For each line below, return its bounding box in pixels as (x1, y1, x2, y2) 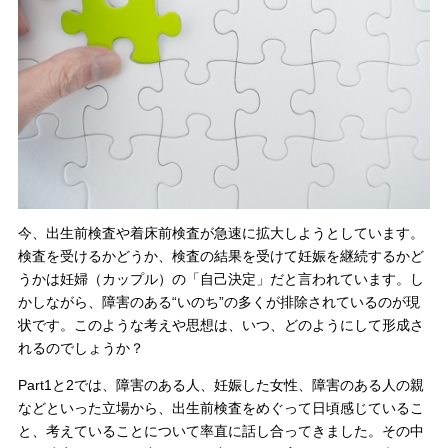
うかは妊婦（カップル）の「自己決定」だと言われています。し (17, 272, 424, 288)
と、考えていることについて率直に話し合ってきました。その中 (17, 423, 424, 439)
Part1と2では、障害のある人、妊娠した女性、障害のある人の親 (17, 377, 424, 393)
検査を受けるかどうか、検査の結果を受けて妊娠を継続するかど (17, 249, 424, 265)
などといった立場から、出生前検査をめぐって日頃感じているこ (17, 400, 424, 416)
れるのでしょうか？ (17, 341, 144, 357)
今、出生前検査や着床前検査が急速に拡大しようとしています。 (17, 226, 424, 242)
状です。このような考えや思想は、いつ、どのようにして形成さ (17, 318, 424, 334)
